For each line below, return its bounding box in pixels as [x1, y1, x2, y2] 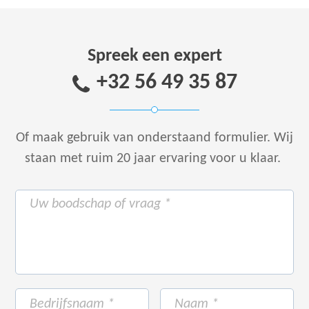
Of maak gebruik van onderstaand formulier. [16, 131, 270, 146]
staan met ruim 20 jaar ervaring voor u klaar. [25, 152, 284, 166]
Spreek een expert [87, 46, 222, 66]
